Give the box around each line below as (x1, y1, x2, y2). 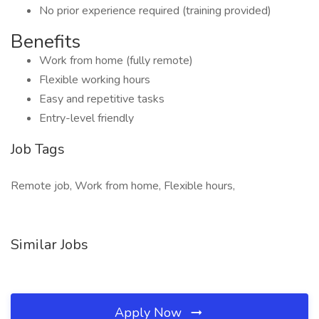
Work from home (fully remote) (39, 53, 193, 68)
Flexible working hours (39, 72, 150, 88)
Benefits (11, 29, 80, 54)
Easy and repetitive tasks (39, 91, 164, 107)
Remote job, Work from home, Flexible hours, (11, 178, 235, 194)
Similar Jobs (11, 235, 88, 254)
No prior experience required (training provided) (39, 3, 271, 19)
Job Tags (11, 140, 65, 159)
